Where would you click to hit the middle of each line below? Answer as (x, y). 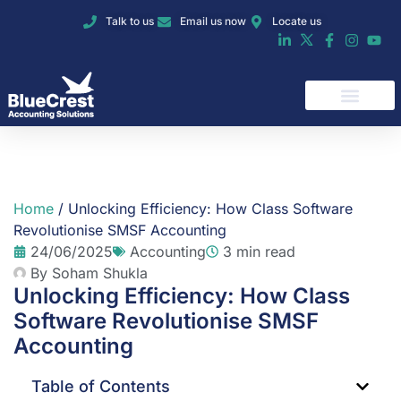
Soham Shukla (100, 273)
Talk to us (130, 21)
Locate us (296, 21)
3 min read (259, 252)
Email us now (213, 21)
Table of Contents (101, 387)
